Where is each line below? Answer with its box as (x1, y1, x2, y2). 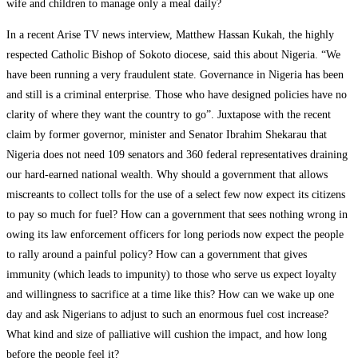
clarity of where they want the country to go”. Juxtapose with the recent (6, 108, 331, 121)
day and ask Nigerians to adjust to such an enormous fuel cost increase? (6, 308, 328, 320)
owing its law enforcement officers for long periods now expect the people (6, 228, 344, 241)
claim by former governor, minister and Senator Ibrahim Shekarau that (6, 128, 327, 141)
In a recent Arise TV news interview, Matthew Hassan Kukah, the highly (6, 28, 334, 41)
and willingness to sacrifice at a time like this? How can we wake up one (6, 288, 334, 300)
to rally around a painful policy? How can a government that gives (6, 248, 307, 261)
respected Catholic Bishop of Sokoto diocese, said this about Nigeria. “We (6, 48, 340, 61)
